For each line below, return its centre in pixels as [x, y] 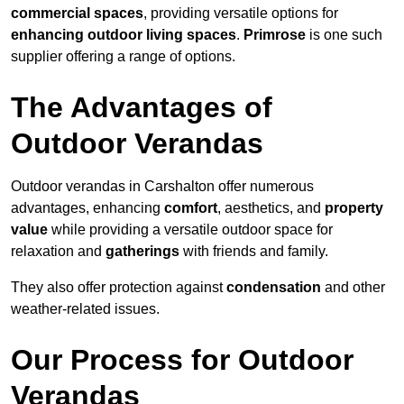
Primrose [275, 35]
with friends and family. [254, 252]
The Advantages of [142, 108]
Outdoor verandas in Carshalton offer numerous [162, 187]
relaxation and [58, 252]
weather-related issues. [85, 309]
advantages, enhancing [87, 208]
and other [353, 288]
